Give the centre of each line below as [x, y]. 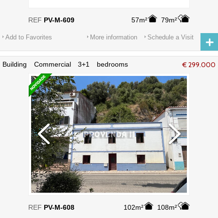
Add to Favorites [29, 37]
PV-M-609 [59, 20]
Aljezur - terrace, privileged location [57, 72]
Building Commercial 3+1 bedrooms [65, 64]
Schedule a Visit [171, 37]
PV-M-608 [59, 207]
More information [114, 37]
